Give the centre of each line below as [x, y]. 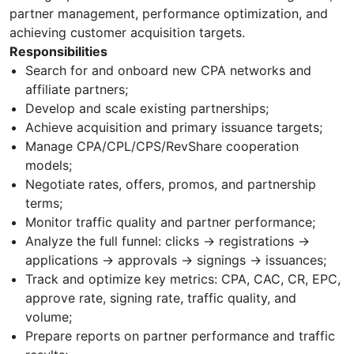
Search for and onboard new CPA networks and [168, 71]
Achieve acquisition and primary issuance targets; [174, 128]
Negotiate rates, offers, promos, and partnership [171, 185]
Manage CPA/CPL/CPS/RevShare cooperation [162, 147]
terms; [44, 203]
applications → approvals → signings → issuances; [176, 260]
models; [49, 166]
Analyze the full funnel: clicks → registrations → [168, 241]
